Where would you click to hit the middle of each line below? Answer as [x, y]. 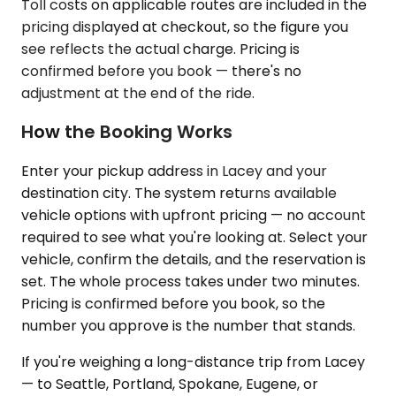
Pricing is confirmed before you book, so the [173, 303]
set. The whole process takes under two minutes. [190, 281]
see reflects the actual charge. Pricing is [160, 49]
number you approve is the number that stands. [188, 325]
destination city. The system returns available [179, 193]
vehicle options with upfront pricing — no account [194, 215]
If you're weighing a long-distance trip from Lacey [193, 362]
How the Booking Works [127, 132]
